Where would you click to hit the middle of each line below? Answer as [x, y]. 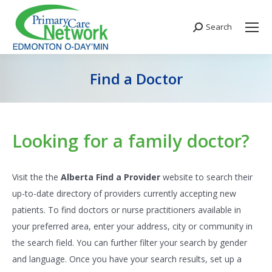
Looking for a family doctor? [131, 141]
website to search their [208, 177]
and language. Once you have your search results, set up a [127, 259]
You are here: [162, 97]
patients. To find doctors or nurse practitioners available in [127, 210]
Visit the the [36, 177]
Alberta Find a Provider [112, 177]
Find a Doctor [136, 79]
